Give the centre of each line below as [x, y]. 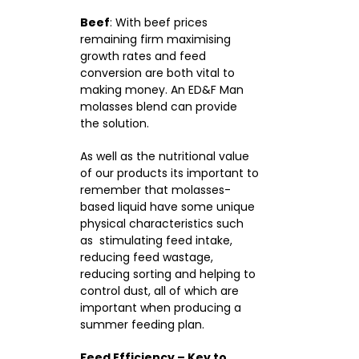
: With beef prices [158, 22]
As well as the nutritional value [164, 156]
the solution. [114, 123]
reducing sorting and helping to [167, 274]
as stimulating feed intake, [156, 240]
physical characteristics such [161, 223]
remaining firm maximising [155, 39]
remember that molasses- [155, 190]
